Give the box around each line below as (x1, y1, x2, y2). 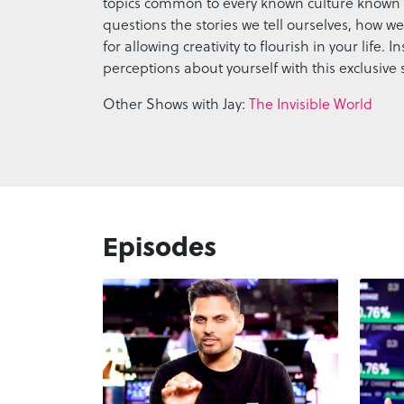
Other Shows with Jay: (103, 92, 249, 114)
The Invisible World (249, 92, 372, 114)
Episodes (103, 225, 216, 264)
